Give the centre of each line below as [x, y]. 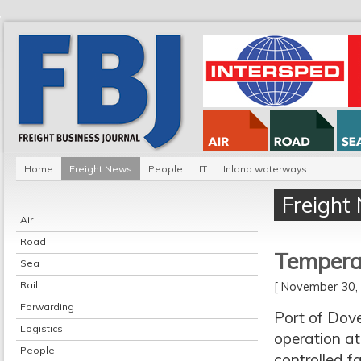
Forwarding [47, 307]
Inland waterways [265, 169]
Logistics [41, 328]
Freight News [101, 169]
